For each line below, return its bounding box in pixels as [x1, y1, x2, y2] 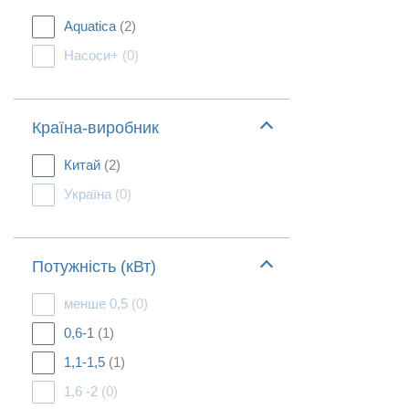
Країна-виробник [32, 119, 159, 137]
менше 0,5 [64, 296, 131, 311]
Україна [64, 186, 115, 202]
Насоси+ [64, 47, 122, 63]
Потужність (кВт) [32, 257, 156, 276]
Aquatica [64, 18, 120, 34]
